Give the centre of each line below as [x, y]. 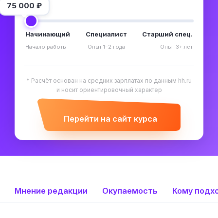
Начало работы [46, 47]
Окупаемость [130, 191]
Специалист [106, 34]
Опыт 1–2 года [106, 47]
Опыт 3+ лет [176, 47]
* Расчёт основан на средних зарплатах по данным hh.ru [109, 81]
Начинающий [48, 34]
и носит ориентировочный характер [109, 90]
